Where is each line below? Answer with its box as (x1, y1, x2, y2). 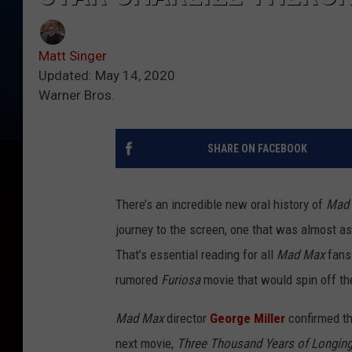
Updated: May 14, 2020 (38, 68, 175, 84)
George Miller (210, 310, 288, 327)
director (163, 310, 210, 327)
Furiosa (161, 272, 200, 288)
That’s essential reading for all (115, 247, 277, 263)
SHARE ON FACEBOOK (207, 142, 307, 156)
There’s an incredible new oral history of (115, 196, 326, 213)
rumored (115, 272, 161, 288)
